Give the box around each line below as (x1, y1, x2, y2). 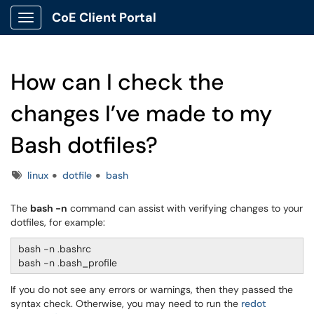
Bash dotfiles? (11, 130, 158, 160)
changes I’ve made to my (11, 99, 272, 128)
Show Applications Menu (25, 22, 137, 35)
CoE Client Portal (52, 9, 156, 26)
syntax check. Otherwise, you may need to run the (11, 297, 241, 310)
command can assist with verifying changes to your (67, 202, 303, 214)
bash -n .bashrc (18, 243, 91, 255)
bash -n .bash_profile (18, 257, 117, 269)
